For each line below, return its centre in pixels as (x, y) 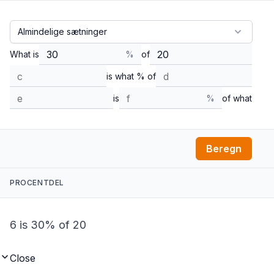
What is (24, 54)
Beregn (224, 149)
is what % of (131, 76)
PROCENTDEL (37, 183)
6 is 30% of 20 (48, 225)
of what (237, 98)
